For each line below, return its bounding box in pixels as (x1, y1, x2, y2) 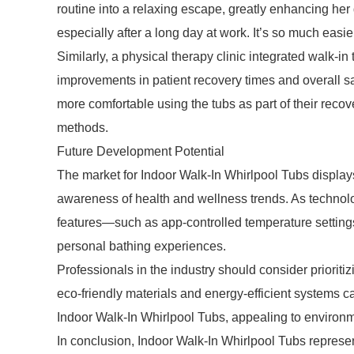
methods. (57, 121, 108, 134)
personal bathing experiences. (57, 239, 226, 253)
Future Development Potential (57, 145, 224, 158)
